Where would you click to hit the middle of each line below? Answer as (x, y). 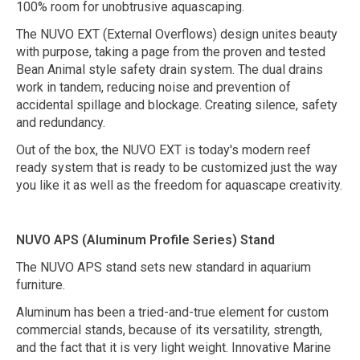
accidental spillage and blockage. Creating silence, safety (177, 104)
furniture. (41, 284)
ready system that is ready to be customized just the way (177, 167)
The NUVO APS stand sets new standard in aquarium (164, 267)
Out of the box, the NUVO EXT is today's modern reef (164, 149)
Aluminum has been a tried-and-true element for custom (172, 312)
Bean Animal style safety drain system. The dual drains (170, 69)
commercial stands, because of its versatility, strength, (169, 329)
